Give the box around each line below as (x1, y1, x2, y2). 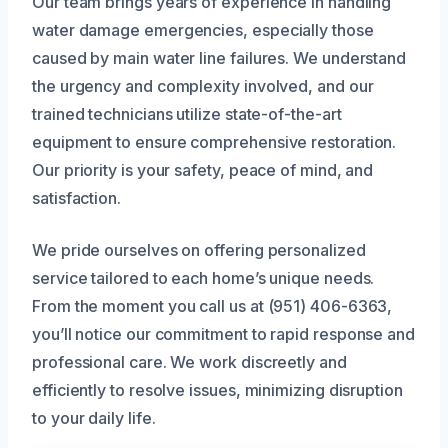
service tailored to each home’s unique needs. (32, 267, 375, 288)
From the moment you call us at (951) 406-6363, (32, 295, 393, 316)
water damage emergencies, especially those (32, 19, 374, 40)
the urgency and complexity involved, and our (32, 75, 374, 96)
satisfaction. (32, 187, 121, 208)
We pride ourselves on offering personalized (32, 239, 366, 260)
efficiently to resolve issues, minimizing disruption (32, 379, 403, 400)
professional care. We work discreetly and (32, 351, 347, 372)
